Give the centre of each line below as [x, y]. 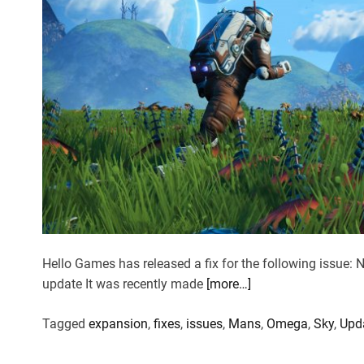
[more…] [229, 284]
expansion [118, 323]
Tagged [65, 323]
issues [204, 323]
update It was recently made [124, 284]
